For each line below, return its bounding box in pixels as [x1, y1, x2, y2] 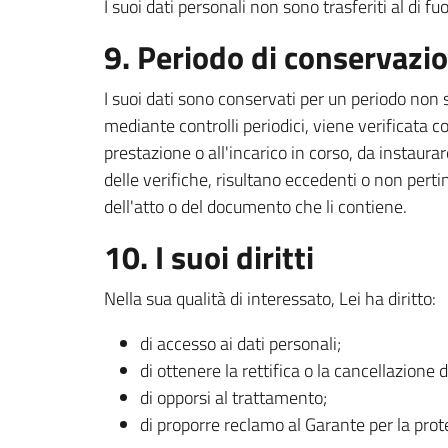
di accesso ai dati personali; [140, 330, 341, 357]
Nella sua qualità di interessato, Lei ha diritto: [104, 285, 436, 312]
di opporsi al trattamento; [140, 384, 327, 411]
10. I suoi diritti [104, 233, 314, 281]
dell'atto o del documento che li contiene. [104, 193, 407, 220]
